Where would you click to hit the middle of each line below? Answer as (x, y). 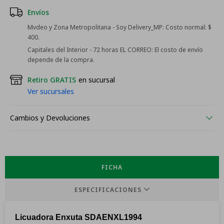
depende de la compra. (61, 60)
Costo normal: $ (188, 27)
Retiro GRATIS (52, 80)
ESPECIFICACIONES (108, 190)
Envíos (38, 12)
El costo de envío (178, 50)
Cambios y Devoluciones (50, 118)
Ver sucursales (51, 91)
